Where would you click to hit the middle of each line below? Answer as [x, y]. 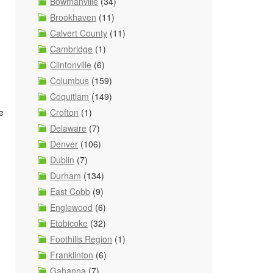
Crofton [64, 112]
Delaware [68, 128]
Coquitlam [69, 96]
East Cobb [70, 191]
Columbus [69, 80]
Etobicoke [69, 223]
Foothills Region [81, 239]
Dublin [62, 160]
